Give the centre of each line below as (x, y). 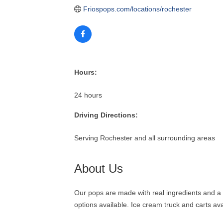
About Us (99, 168)
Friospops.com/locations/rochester (137, 9)
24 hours (88, 95)
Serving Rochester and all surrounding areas (145, 138)
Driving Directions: (106, 115)
